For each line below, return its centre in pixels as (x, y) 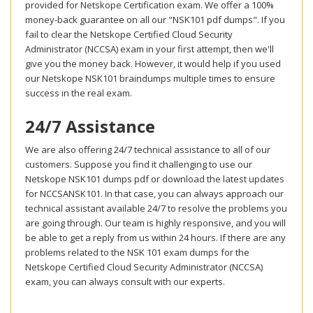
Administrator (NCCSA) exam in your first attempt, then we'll (150, 49)
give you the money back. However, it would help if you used (153, 64)
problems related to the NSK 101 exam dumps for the (137, 253)
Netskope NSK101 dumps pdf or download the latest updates (155, 179)
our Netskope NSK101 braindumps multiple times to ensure (150, 79)
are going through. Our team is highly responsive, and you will (155, 223)
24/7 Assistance (90, 126)
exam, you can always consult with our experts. (125, 282)
